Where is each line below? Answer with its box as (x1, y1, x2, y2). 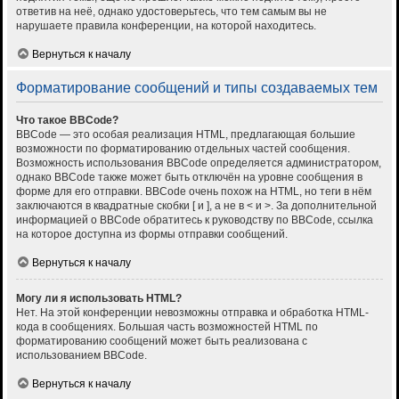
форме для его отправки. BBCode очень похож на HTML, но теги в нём (16, 185, 371, 199)
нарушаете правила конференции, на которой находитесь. (16, 20, 316, 33)
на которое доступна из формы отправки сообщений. (16, 228, 288, 241)
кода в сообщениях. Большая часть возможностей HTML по (16, 321, 318, 334)
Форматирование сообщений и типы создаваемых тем (16, 80, 378, 96)
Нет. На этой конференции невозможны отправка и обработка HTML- (16, 306, 369, 320)
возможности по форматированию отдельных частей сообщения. (16, 142, 350, 156)
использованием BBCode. (16, 349, 147, 362)
